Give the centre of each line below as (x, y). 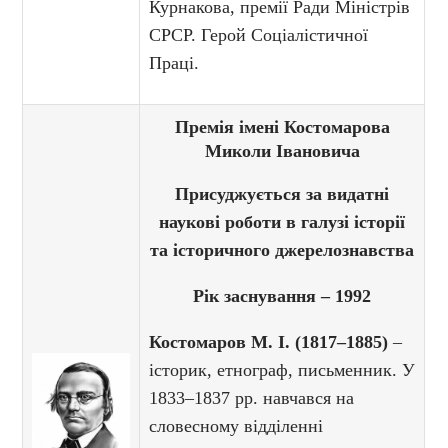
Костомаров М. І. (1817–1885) (271, 342)
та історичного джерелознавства (282, 250)
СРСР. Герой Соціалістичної (259, 35)
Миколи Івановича (282, 151)
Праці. (174, 63)
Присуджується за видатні (282, 194)
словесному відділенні (236, 426)
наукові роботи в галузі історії (282, 222)
